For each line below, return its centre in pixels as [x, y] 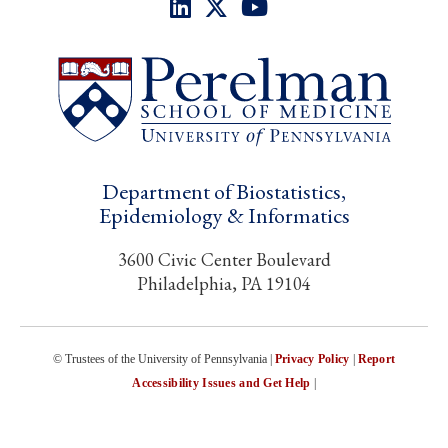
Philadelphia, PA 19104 [224, 284]
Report [376, 359]
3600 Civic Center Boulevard [224, 260]
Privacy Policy [312, 359]
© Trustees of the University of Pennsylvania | [163, 359]
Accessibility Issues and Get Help [221, 383]
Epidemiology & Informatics [224, 216]
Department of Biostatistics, [224, 192]
